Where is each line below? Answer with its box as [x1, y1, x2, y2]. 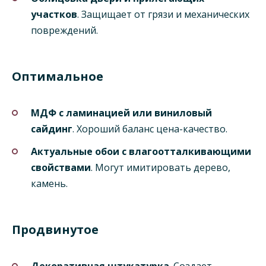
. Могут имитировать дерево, [91, 161, 230, 175]
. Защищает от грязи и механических [77, 7, 249, 21]
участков [31, 7, 77, 21]
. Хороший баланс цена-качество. [72, 122, 227, 135]
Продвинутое [12, 221, 99, 238]
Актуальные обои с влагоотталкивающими [31, 145, 251, 159]
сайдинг [31, 122, 72, 135]
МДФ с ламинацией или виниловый [31, 106, 212, 119]
